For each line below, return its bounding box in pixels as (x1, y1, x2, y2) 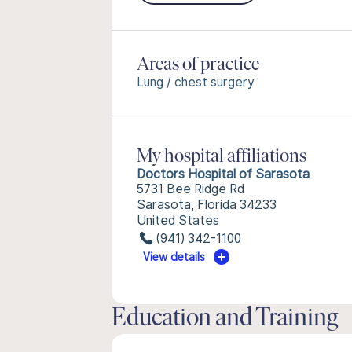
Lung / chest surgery (137, 75, 255, 90)
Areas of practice (137, 56, 259, 75)
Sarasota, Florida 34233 (137, 197, 277, 212)
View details (143, 251, 206, 263)
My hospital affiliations (137, 148, 306, 167)
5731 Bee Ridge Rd (137, 181, 244, 196)
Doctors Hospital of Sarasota (137, 167, 310, 181)
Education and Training (112, 306, 338, 332)
